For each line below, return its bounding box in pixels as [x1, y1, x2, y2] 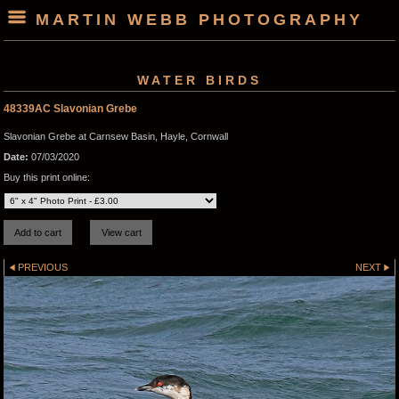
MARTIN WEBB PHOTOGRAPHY [36, 11, 363, 28]
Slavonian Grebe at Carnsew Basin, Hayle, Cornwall [4, 130, 228, 142]
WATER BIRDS [137, 72, 262, 87]
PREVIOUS [18, 261, 69, 273]
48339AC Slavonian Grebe [4, 102, 137, 115]
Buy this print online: [4, 172, 90, 183]
